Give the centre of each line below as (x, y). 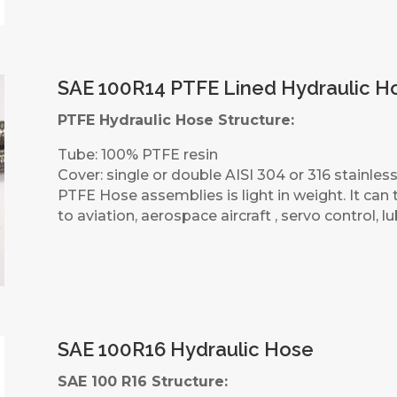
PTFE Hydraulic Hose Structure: (175, 120)
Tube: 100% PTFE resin (137, 154)
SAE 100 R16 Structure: (142, 381)
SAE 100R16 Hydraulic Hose (185, 349)
